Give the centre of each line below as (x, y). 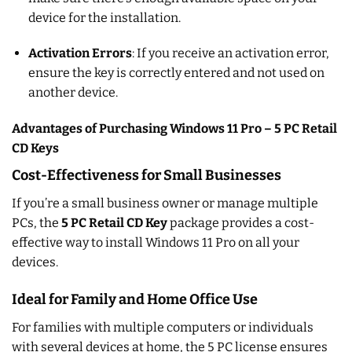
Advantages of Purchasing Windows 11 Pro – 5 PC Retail (174, 129)
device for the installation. (104, 17)
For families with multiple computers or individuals (163, 328)
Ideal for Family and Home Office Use (135, 300)
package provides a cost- (241, 223)
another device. (73, 93)
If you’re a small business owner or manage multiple (165, 203)
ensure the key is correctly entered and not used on (176, 73)
